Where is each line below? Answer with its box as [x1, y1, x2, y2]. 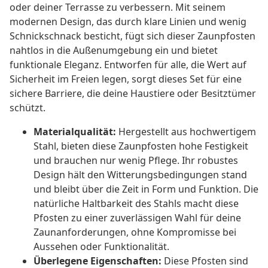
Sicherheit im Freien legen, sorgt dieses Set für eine [10, 72, 242, 86]
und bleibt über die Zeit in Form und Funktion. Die [33, 182, 258, 196]
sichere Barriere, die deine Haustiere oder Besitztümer [10, 87, 256, 100]
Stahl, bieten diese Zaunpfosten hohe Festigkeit [33, 139, 248, 153]
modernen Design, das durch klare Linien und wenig [10, 15, 246, 29]
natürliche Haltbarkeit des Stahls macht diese [33, 197, 239, 211]
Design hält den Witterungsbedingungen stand [33, 168, 247, 182]
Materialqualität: [33, 125, 116, 139]
